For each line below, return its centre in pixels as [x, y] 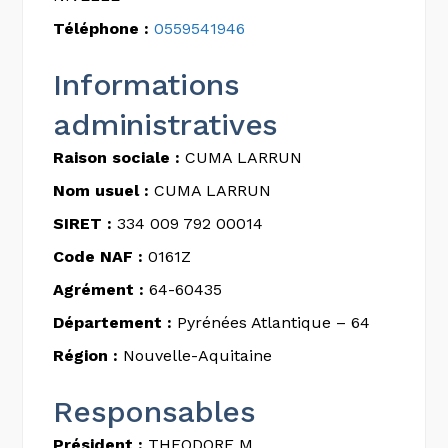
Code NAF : [98, 256]
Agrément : [99, 289]
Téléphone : [101, 28]
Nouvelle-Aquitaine [195, 355]
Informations [146, 84]
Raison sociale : [117, 157]
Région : [86, 355]
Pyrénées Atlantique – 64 [271, 322]
